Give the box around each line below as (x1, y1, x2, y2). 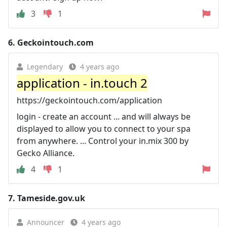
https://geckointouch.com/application (17, 94, 162, 106)
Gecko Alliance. (17, 147, 74, 159)
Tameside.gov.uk (17, 192, 85, 204)
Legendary (27, 61, 63, 71)
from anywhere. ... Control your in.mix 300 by (17, 135, 188, 146)
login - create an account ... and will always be (17, 110, 191, 122)
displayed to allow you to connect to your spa (17, 123, 191, 134)
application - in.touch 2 (17, 74, 147, 91)
